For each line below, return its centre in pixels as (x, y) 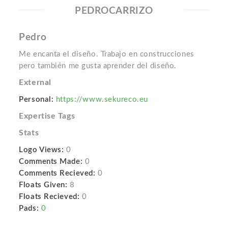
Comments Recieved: (57, 173)
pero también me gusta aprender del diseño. (98, 66)
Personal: (36, 99)
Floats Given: (43, 185)
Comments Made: (51, 162)
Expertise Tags (47, 116)
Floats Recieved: (49, 197)
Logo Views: (41, 150)
